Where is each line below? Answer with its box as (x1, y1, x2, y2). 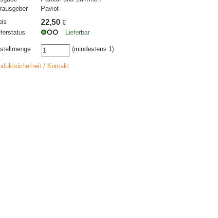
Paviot (41, 5, 59, 12)
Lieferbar (65, 29, 90, 36)
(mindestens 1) (70, 45, 114, 53)
